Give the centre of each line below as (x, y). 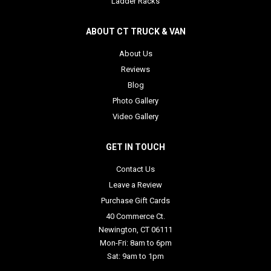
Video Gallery (135, 116)
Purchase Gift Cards (135, 200)
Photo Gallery (135, 100)
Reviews (135, 69)
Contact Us (135, 169)
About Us (135, 53)
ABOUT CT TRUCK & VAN (135, 31)
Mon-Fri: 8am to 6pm (135, 243)
